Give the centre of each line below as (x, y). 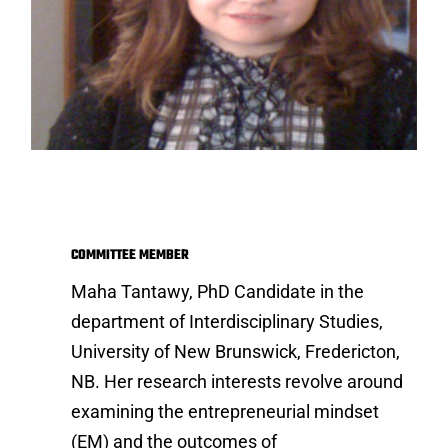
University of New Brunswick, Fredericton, (236, 352)
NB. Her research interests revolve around (237, 382)
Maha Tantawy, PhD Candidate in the (218, 292)
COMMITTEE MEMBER (130, 256)
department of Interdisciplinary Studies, (227, 322)
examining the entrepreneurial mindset (225, 412)
